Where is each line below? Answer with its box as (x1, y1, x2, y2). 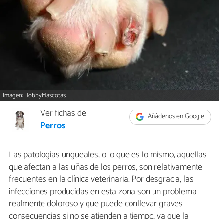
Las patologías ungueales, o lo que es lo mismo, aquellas (9, 148, 207, 163)
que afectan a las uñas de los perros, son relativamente (9, 160, 202, 175)
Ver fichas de (40, 106, 86, 121)
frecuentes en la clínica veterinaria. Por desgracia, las (9, 172, 194, 187)
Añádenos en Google (146, 111, 205, 123)
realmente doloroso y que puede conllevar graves (9, 197, 183, 212)
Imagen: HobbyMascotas (3, 90, 66, 101)
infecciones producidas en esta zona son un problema (9, 184, 197, 199)
